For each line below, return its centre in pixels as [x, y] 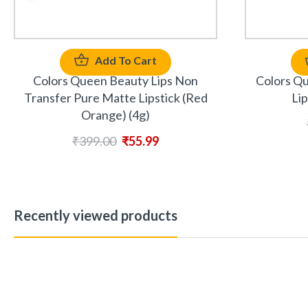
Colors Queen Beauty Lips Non [115, 80]
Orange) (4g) [115, 114]
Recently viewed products [96, 215]
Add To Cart [126, 60]
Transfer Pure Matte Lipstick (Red [115, 97]
